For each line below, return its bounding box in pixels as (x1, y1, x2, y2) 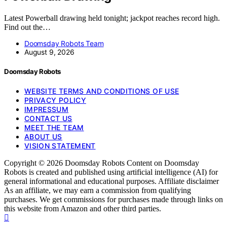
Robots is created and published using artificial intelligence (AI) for (4, 168, 218, 177)
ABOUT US (24, 132, 62, 141)
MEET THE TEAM (24, 123, 84, 132)
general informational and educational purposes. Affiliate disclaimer (4, 177, 219, 186)
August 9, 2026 (24, 47, 74, 56)
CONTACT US (24, 114, 72, 123)
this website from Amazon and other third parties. (4, 204, 161, 213)
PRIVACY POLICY (24, 96, 86, 105)
